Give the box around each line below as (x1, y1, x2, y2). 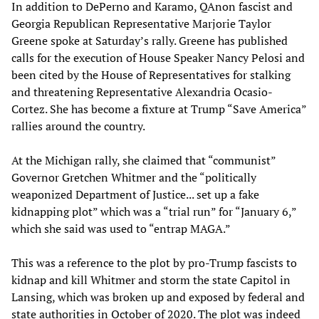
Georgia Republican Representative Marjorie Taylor (11, 16, 271, 32)
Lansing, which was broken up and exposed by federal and (11, 289, 305, 305)
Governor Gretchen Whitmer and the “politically (11, 169, 256, 186)
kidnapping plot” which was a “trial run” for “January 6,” (11, 204, 296, 220)
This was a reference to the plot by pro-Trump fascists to (11, 255, 297, 271)
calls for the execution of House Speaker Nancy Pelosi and (11, 50, 305, 66)
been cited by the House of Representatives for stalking (11, 67, 291, 83)
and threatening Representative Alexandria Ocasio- (11, 84, 273, 100)
